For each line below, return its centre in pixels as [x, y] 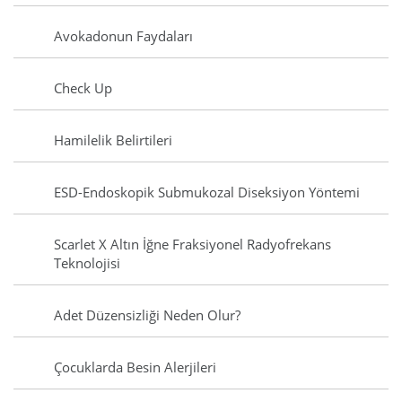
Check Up [83, 88]
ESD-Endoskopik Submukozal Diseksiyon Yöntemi [207, 192]
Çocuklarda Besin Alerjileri [135, 367]
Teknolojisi [87, 263]
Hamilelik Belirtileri [113, 140]
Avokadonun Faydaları [123, 36]
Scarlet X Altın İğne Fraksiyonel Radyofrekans [192, 245]
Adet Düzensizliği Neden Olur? [147, 315]
